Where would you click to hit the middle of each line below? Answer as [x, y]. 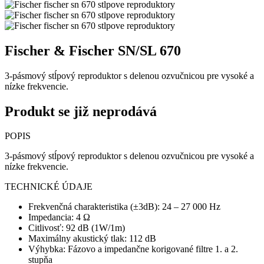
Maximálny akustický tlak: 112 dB [92, 239]
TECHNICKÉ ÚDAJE [49, 187]
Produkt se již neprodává [81, 111]
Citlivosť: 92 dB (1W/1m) [77, 228]
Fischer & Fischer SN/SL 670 [93, 50]
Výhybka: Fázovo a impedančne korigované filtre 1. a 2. [133, 249]
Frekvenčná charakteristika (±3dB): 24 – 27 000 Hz [124, 207]
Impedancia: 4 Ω [59, 217]
